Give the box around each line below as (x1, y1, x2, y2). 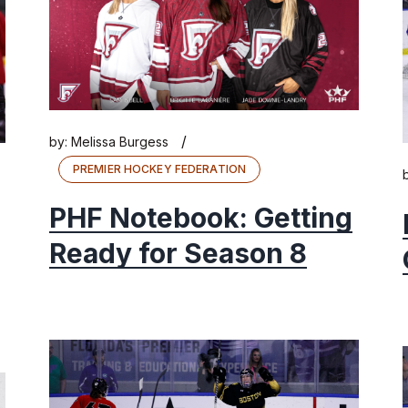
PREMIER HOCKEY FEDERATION (73, 162, 246, 177)
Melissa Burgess (71, 134, 168, 150)
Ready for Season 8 (49, 237, 307, 270)
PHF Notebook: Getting (49, 201, 352, 235)
